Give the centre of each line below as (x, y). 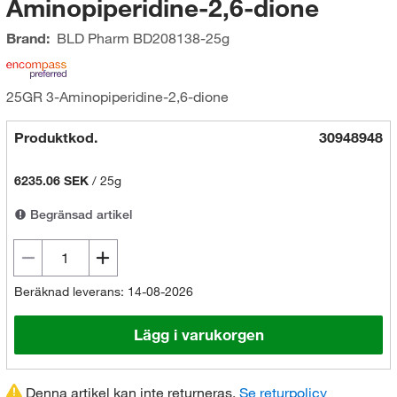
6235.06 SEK (51, 181)
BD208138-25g (179, 38)
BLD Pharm (93, 38)
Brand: (27, 38)
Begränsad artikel (79, 214)
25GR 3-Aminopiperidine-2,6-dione (117, 97)
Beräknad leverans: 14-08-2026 (103, 292)
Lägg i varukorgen (198, 335)
